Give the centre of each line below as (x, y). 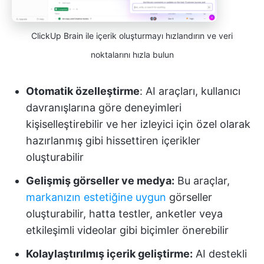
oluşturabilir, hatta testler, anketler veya (124, 214)
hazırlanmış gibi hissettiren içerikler (113, 141)
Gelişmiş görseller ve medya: (100, 181)
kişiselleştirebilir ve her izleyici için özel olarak (138, 124)
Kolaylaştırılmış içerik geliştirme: (109, 254)
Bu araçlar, (202, 181)
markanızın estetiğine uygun (96, 197)
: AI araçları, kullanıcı (190, 91)
